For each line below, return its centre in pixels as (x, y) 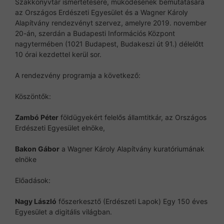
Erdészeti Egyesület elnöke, (60, 127)
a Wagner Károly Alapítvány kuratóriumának (132, 148)
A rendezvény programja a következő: (78, 75)
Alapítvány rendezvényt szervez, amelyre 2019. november (111, 22)
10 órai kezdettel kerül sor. (58, 54)
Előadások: (33, 180)
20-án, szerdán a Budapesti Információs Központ (95, 33)
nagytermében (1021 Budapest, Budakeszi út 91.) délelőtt (109, 43)
